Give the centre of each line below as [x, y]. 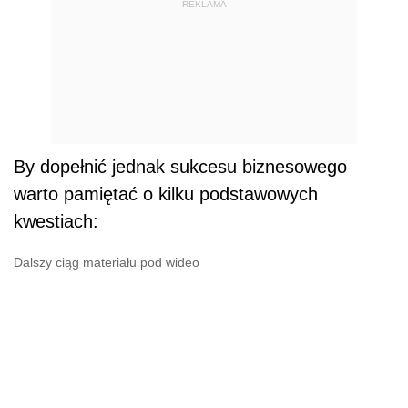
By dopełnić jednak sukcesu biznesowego [180, 166]
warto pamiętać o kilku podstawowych [166, 194]
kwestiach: [56, 221]
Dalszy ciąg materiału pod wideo [107, 262]
